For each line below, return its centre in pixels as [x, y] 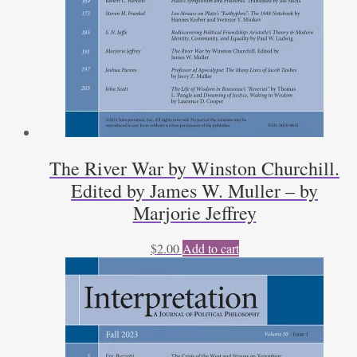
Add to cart [210, 249]
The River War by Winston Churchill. [194, 169]
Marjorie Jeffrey [194, 213]
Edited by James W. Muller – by [194, 191]
